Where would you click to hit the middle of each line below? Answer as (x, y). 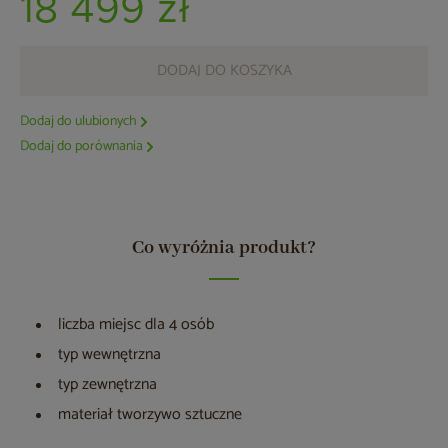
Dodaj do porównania (81, 147)
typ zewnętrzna (107, 385)
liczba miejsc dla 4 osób (136, 325)
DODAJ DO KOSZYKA (224, 71)
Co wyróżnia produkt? (224, 248)
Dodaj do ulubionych (78, 122)
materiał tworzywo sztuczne (150, 415)
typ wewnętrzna (109, 355)
